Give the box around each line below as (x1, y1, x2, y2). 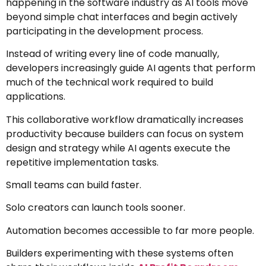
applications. (6, 90, 65, 104)
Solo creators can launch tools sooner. (6, 201, 185, 215)
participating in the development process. (6, 24, 203, 38)
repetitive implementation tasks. (6, 155, 159, 169)
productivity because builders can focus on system (6, 126, 243, 141)
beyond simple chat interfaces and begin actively (6, 9, 237, 24)
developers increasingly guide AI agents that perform (6, 61, 255, 75)
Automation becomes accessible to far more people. (6, 223, 254, 237)
